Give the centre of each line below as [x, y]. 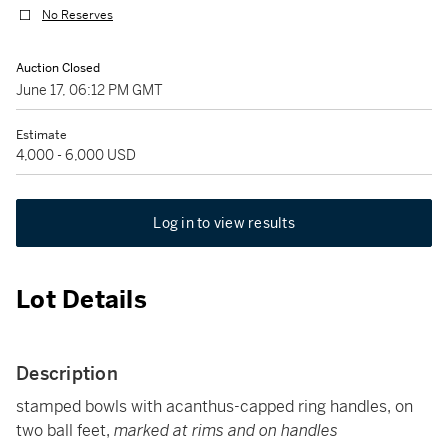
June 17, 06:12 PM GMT [89, 90]
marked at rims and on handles [226, 430]
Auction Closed [58, 68]
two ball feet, [65, 430]
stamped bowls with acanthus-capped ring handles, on [214, 406]
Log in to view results [224, 223]
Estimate [41, 135]
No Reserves [77, 15]
